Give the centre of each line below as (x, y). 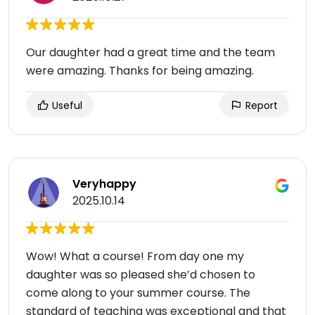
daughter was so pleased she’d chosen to (141, 275)
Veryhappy (104, 184)
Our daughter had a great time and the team (150, 52)
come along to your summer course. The (138, 293)
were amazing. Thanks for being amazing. (140, 71)
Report (260, 105)
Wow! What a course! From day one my (135, 256)
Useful (66, 105)
